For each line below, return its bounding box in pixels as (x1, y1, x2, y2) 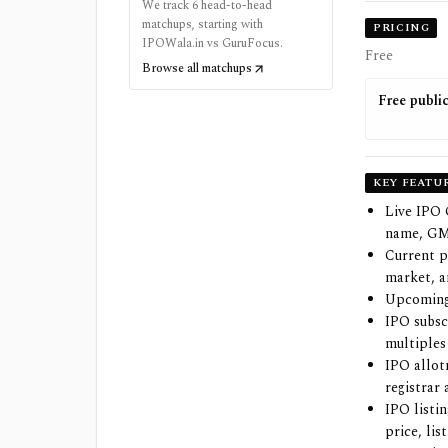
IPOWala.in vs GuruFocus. (142, 33, 283, 53)
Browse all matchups (142, 58, 252, 78)
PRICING (373, 19, 430, 36)
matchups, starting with (142, 14, 263, 34)
